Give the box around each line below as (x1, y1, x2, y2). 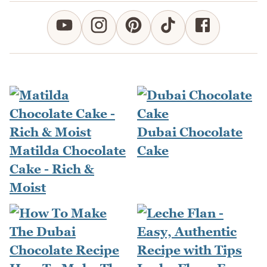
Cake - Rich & (10, 161, 94, 176)
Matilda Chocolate (10, 142, 126, 158)
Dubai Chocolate (137, 124, 243, 139)
